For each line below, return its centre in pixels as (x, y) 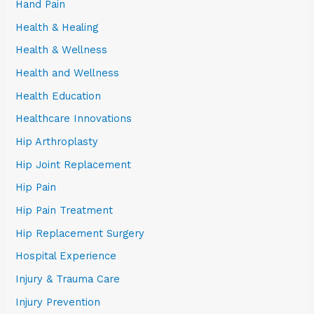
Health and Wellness (68, 73)
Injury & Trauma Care (68, 279)
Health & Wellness (62, 50)
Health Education (59, 96)
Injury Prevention (58, 302)
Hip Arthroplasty (57, 142)
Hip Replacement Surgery (80, 233)
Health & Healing (57, 27)
